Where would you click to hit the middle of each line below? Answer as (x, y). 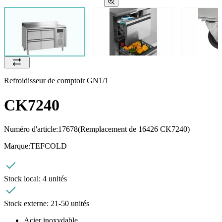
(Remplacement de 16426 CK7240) (134, 129)
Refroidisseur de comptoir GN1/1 (56, 81)
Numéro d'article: (31, 129)
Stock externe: (27, 204)
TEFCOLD (49, 146)
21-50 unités (70, 204)
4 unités (55, 179)
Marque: (17, 146)
